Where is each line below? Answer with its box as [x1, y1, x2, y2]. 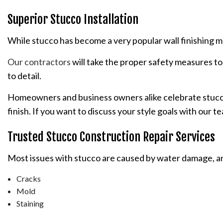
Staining [16, 198, 44, 208]
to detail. [7, 70, 43, 81]
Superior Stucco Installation [7, 11, 138, 27]
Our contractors [7, 56, 71, 67]
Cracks [16, 173, 41, 183]
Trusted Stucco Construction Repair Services [7, 129, 215, 144]
